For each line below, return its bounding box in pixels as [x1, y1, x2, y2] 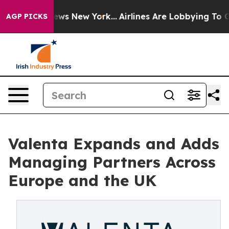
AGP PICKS [6, 12, 48, 21]
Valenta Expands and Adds [8, 134, 219, 153]
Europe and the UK [8, 171, 156, 190]
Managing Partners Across [8, 152, 216, 172]
